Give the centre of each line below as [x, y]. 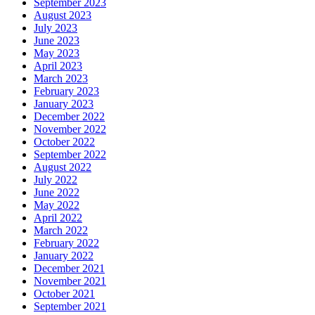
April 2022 [58, 217]
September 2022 [70, 154]
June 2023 [57, 40]
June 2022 [57, 192]
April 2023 [58, 65]
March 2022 [61, 230]
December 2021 [69, 268]
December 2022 [69, 116]
